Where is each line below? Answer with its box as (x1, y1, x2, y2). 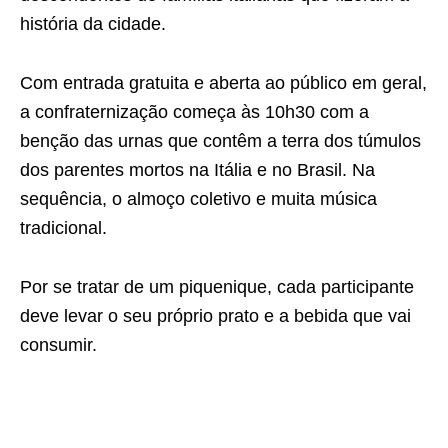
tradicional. (20, 218, 107, 238)
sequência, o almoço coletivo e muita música (20, 189, 377, 209)
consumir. (20, 335, 97, 355)
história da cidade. (20, 14, 166, 34)
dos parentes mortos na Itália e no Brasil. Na (20, 160, 375, 180)
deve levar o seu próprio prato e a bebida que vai (20, 306, 411, 326)
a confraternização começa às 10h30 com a (20, 102, 369, 122)
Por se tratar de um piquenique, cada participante (20, 277, 414, 297)
